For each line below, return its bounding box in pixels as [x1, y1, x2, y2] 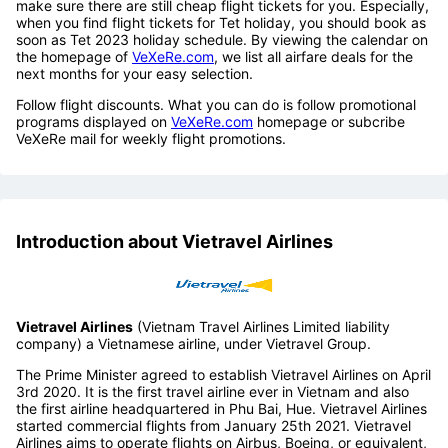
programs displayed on [16, 112, 171, 130]
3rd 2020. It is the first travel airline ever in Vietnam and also [16, 383, 409, 401]
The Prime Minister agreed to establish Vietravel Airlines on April [16, 366, 431, 384]
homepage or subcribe [253, 112, 405, 130]
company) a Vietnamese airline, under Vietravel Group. [16, 335, 379, 353]
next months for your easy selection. [16, 64, 253, 82]
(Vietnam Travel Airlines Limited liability [133, 318, 390, 336]
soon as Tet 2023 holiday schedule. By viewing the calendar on [16, 30, 428, 48]
